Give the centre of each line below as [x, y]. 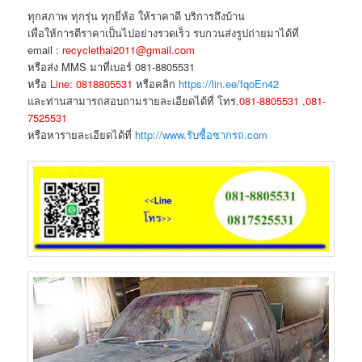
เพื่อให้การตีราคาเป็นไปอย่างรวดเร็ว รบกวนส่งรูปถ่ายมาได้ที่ [164, 33]
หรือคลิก [156, 84]
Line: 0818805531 [92, 84]
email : [45, 50]
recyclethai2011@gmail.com [129, 50]
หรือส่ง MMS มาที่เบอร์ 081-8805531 [112, 67]
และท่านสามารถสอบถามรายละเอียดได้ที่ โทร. [134, 101]
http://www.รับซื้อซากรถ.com [202, 135]
